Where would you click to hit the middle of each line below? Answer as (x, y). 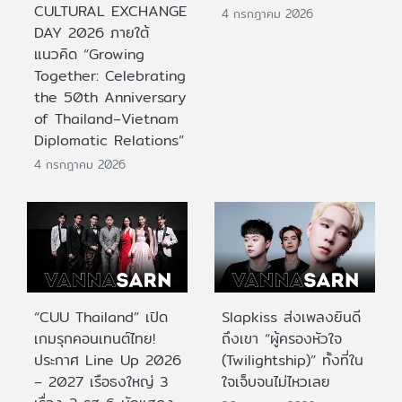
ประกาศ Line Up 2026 (108, 360)
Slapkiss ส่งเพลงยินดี (291, 317)
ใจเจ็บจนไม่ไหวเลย (276, 381)
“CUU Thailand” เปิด (101, 317)
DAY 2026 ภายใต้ (92, 33)
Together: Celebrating (110, 76)
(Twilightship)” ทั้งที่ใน (293, 360)
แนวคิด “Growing (89, 55)
